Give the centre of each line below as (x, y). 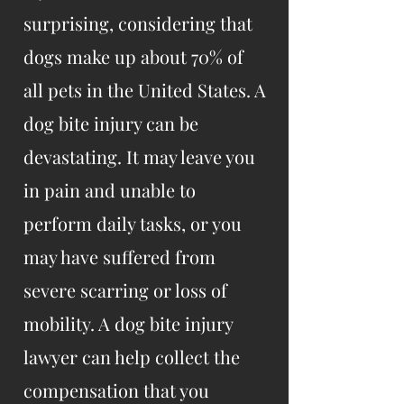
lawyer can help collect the (132, 357)
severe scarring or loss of (125, 290)
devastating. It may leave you (139, 156)
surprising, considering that (138, 23)
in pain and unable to (110, 190)
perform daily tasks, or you (133, 223)
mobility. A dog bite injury (128, 323)
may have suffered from (119, 257)
